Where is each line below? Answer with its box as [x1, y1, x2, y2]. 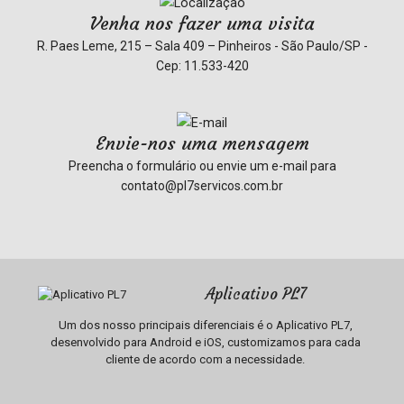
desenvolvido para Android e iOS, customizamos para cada [50, 335, 361, 349]
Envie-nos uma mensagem [95, 132, 309, 154]
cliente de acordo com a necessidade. [106, 353, 306, 366]
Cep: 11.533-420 [155, 59, 249, 73]
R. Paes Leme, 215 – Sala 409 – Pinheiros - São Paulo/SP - [36, 39, 368, 53]
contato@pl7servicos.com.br [121, 179, 283, 193]
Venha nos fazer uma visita [89, 12, 315, 34]
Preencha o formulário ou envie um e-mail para [68, 159, 336, 173]
